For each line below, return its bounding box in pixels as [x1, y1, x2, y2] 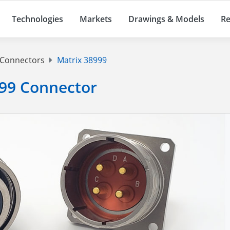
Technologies [12, 13, 63, 25]
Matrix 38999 [55, 54, 107, 66]
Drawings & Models [128, 13, 204, 25]
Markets [80, 13, 112, 25]
